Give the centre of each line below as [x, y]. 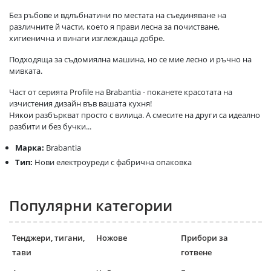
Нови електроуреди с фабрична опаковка [112, 162]
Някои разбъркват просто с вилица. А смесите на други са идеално [135, 115]
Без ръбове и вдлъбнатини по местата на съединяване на [118, 15]
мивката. [26, 71]
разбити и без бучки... [50, 127]
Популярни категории [91, 206]
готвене [196, 253]
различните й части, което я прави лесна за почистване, [114, 27]
